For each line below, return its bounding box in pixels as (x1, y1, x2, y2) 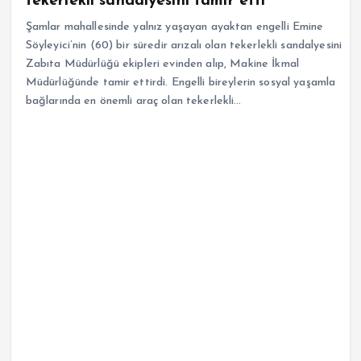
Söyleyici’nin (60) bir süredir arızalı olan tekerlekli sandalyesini (25, 39, 342, 52)
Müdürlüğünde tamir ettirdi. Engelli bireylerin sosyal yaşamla (25, 76, 336, 89)
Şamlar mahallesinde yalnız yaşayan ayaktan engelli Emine (25, 20, 324, 33)
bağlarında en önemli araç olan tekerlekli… (25, 94, 242, 107)
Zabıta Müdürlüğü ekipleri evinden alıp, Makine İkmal (25, 57, 299, 70)
